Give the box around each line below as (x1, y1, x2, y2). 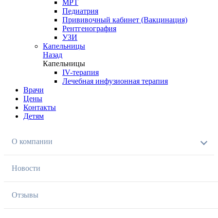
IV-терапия (62, 68, 99, 76)
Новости (12, 164, 40, 172)
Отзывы (12, 191, 38, 199)
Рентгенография (62, 24, 116, 33)
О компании (12, 137, 53, 145)
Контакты (23, 103, 56, 111)
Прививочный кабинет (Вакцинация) (62, 16, 187, 24)
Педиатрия (62, 7, 98, 15)
